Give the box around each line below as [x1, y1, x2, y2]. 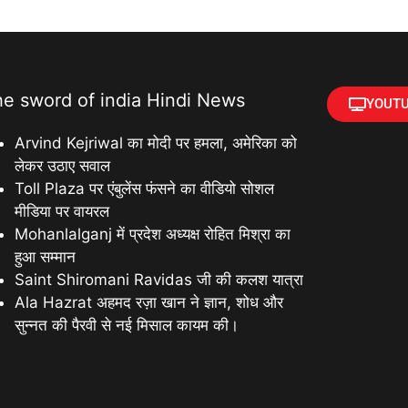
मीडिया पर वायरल [15, 202, 110, 221]
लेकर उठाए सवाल [15, 157, 111, 176]
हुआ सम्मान [15, 248, 76, 267]
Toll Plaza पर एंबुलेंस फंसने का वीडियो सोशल [15, 179, 275, 199]
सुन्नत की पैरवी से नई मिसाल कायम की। [15, 316, 240, 335]
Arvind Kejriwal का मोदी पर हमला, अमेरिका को [15, 134, 298, 153]
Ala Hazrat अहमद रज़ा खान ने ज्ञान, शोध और [15, 293, 284, 312]
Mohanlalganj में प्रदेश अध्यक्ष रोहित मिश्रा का [15, 225, 291, 244]
